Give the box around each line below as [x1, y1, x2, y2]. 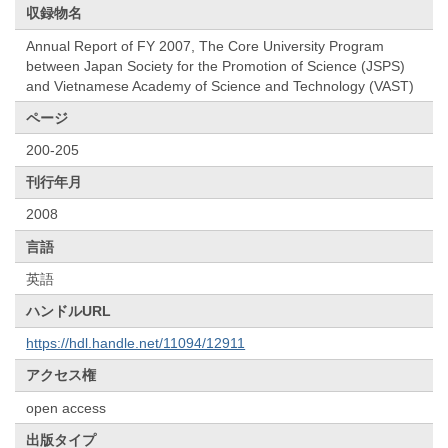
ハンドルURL [26, 302, 112, 319]
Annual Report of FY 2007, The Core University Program [26, 37, 385, 54]
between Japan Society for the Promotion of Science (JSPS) [26, 57, 406, 74]
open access [26, 399, 107, 416]
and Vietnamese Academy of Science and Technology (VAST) [26, 77, 415, 94]
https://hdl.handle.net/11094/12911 [26, 335, 246, 352]
